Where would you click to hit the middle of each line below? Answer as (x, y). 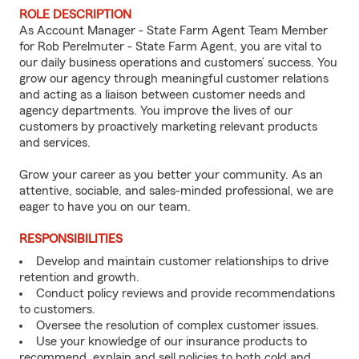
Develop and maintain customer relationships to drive (182, 261)
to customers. (57, 309)
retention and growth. (79, 277)
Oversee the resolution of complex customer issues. (177, 325)
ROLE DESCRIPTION (75, 14)
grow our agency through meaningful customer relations (174, 79)
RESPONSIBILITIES (71, 239)
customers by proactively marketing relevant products (168, 127)
